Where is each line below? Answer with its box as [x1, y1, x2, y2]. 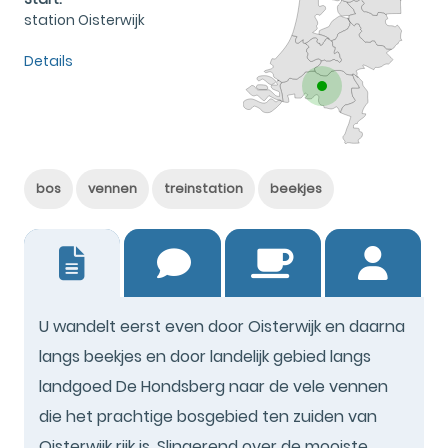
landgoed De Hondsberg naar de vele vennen [39, 374, 388, 398]
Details [24, 50, 73, 71]
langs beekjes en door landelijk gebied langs [39, 344, 371, 368]
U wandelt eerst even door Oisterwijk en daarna [39, 314, 405, 338]
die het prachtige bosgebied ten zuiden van [39, 404, 377, 428]
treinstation [164, 179, 243, 197]
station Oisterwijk [24, 9, 145, 30]
